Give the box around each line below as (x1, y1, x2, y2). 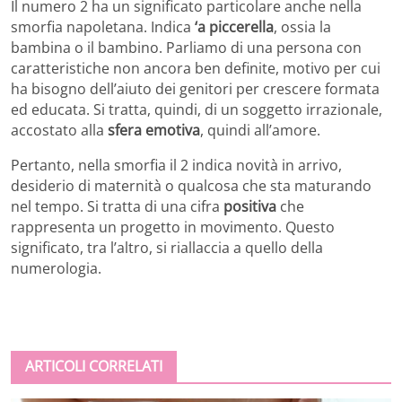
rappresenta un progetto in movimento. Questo (11, 216, 335, 237)
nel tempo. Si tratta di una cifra (11, 196, 223, 216)
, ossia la (274, 16, 331, 37)
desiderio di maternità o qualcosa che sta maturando (11, 175, 371, 196)
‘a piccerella (195, 16, 274, 37)
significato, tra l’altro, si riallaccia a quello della (11, 237, 323, 258)
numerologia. (11, 258, 101, 278)
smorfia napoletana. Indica (11, 16, 195, 37)
